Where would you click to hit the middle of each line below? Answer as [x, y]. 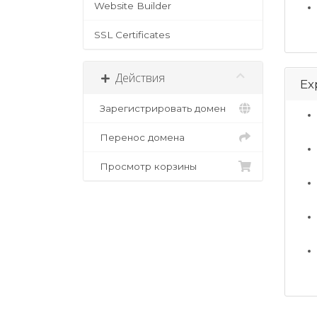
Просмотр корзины [145, 167]
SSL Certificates [132, 35]
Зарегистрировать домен [160, 109]
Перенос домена [139, 138]
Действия [137, 78]
